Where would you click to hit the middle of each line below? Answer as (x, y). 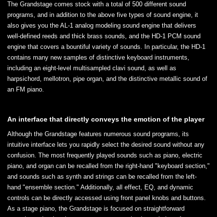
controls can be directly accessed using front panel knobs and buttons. (107, 198)
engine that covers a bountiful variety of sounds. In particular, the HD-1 (106, 46)
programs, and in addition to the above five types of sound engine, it (103, 15)
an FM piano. (26, 89)
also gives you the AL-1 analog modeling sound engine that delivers (102, 25)
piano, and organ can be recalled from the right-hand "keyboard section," (108, 166)
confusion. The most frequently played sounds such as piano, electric (105, 155)
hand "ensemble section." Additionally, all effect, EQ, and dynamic (100, 187)
